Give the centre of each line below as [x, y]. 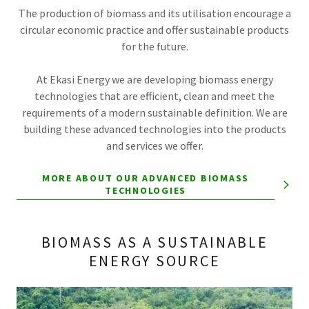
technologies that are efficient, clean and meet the [154, 96]
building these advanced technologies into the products [154, 129]
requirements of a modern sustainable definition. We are [154, 112]
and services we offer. [154, 146]
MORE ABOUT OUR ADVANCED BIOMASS [146, 178]
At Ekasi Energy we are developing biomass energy [154, 79]
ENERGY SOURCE [154, 261]
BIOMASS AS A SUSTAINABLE [154, 242]
